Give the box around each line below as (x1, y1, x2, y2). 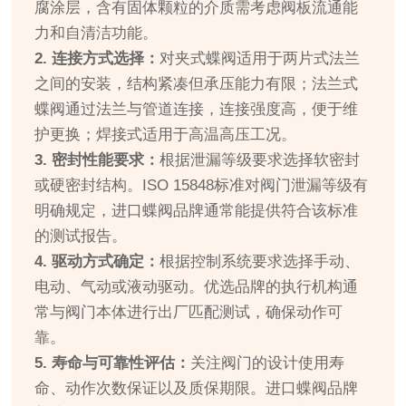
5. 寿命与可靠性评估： (34, 354, 191, 372)
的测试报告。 (34, 227, 128, 246)
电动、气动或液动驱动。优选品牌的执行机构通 (34, 278, 359, 296)
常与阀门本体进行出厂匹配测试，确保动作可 (34, 304, 343, 322)
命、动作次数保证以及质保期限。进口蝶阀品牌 (34, 380, 359, 398)
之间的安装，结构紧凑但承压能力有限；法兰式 (34, 75, 359, 93)
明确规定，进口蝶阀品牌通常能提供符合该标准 (34, 202, 359, 220)
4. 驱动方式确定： (34, 253, 160, 271)
